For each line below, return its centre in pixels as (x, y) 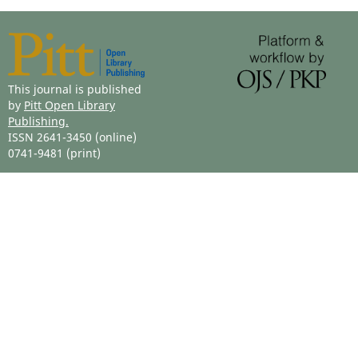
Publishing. (38, 121)
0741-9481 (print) (54, 153)
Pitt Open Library (69, 105)
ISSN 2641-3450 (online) (72, 137)
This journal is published (74, 89)
